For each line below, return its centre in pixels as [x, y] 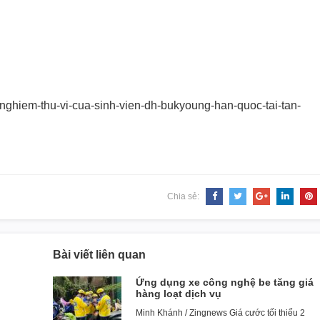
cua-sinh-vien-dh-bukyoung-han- [155, 105]
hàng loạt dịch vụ [179, 294]
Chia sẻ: [184, 196]
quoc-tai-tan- [269, 105]
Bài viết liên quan [99, 255]
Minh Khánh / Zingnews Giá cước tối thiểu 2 [220, 313]
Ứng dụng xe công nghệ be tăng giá [225, 282]
